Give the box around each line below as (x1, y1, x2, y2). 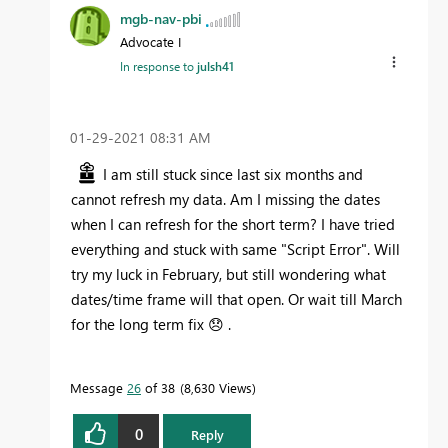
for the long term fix (71, 313, 208, 334)
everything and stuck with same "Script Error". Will (71, 238, 400, 259)
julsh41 (197, 57, 234, 74)
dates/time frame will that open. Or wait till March (71, 288, 402, 309)
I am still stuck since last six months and (103, 163, 363, 184)
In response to (120, 57, 197, 74)
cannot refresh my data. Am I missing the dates (71, 188, 380, 209)
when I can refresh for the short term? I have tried (71, 213, 395, 234)
